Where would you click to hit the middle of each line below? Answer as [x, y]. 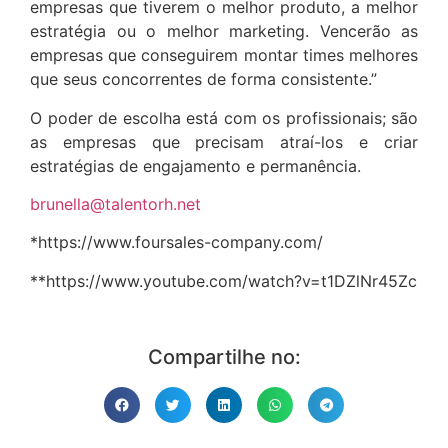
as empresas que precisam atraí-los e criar [224, 141]
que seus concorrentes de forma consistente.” [203, 79]
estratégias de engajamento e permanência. [195, 165]
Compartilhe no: [224, 357]
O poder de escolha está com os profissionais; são [224, 117]
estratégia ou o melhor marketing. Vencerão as [224, 31]
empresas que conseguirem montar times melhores [224, 55]
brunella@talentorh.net [115, 203]
